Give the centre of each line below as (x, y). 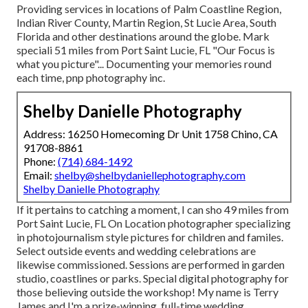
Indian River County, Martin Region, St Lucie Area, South (146, 22)
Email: (39, 175)
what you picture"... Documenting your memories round (144, 63)
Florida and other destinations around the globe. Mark (143, 36)
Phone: (41, 161)
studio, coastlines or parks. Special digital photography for (153, 278)
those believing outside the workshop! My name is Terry (147, 291)
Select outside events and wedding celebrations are (136, 250)
